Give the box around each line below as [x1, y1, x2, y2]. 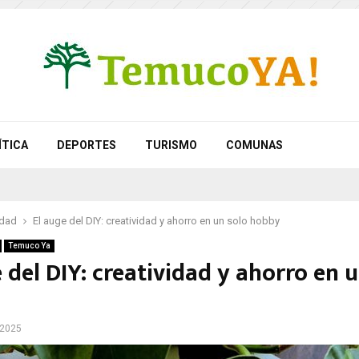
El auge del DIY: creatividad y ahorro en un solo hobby [33, 215, 280, 227]
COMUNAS [226, 139, 283, 151]
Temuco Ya [8, 241, 50, 250]
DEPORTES [57, 139, 116, 151]
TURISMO [145, 139, 197, 151]
